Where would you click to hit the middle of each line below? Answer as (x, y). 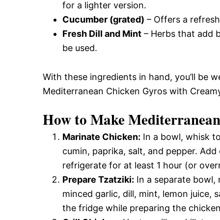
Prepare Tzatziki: (98, 179)
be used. (80, 48)
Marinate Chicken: (101, 137)
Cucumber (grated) (103, 19)
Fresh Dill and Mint (102, 34)
